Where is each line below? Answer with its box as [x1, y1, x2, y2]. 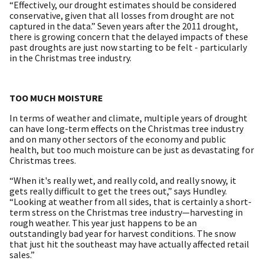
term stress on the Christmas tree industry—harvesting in [9, 206, 243, 218]
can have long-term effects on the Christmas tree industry [9, 122, 243, 134]
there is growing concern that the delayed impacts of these [9, 30, 248, 42]
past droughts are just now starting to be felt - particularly [9, 41, 247, 53]
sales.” [9, 248, 35, 260]
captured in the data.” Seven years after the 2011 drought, [9, 19, 238, 32]
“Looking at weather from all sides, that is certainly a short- [9, 195, 252, 207]
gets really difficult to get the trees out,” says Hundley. [9, 184, 227, 197]
